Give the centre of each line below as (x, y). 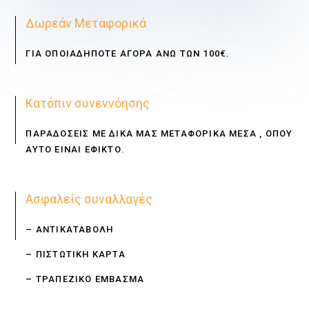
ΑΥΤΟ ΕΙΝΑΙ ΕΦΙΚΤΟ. (76, 149)
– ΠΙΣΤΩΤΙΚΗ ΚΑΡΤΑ (76, 254)
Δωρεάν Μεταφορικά (86, 23)
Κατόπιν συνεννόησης (88, 103)
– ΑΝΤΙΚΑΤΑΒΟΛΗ (70, 229)
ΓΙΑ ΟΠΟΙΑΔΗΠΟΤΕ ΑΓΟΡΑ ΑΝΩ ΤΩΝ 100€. (128, 53)
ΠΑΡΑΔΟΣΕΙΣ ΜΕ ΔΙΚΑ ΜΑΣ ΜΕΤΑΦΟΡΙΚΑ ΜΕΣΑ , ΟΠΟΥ (159, 133)
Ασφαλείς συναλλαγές (89, 199)
